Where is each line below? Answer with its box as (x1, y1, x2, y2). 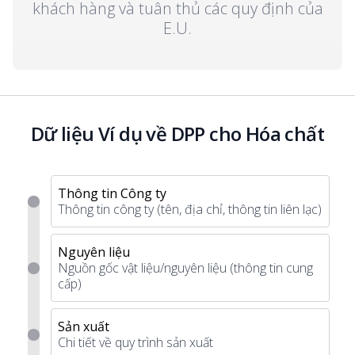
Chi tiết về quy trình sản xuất (58, 334, 213, 351)
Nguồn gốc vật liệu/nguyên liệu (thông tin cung (58, 259, 313, 277)
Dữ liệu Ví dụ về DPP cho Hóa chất (30, 120, 325, 147)
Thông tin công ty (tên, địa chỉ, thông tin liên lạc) (58, 200, 322, 218)
